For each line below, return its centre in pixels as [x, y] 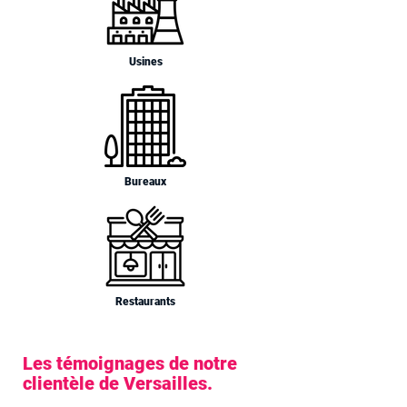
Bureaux [145, 182]
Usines [145, 62]
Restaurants [145, 302]
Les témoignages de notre [130, 363]
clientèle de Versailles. [118, 383]
